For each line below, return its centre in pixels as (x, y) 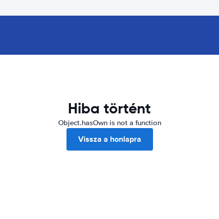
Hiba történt (109, 108)
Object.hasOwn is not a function (109, 123)
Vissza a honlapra (109, 139)
